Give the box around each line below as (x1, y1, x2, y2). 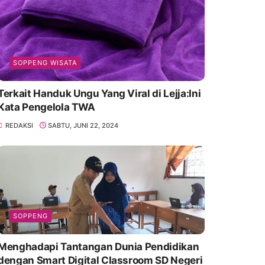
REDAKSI (5, 121, 33, 130)
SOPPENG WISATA (12, 58, 77, 67)
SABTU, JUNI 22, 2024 (48, 121, 119, 130)
